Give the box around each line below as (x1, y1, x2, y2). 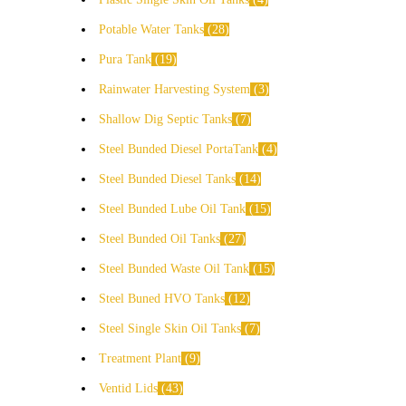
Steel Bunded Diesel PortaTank (99, 141, 258, 156)
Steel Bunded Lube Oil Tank (99, 201, 246, 216)
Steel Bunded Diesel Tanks (99, 171, 236, 186)
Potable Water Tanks (99, 22, 204, 36)
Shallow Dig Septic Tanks (99, 111, 232, 126)
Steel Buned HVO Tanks (99, 291, 225, 305)
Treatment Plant (99, 351, 181, 365)
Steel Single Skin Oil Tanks (99, 321, 241, 335)
